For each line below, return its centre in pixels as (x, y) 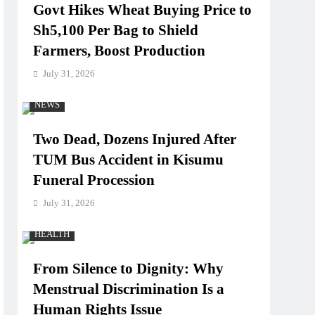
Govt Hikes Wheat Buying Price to (143, 10)
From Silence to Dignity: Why (129, 269)
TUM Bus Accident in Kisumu (129, 160)
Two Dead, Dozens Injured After (135, 139)
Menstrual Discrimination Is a (129, 289)
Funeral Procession (94, 180)
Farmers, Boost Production (120, 51)
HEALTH (52, 234)
